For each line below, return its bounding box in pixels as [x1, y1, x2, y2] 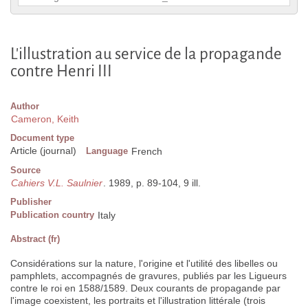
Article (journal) [10, 145, 76, 157]
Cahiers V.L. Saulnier [11, 177, 102, 189]
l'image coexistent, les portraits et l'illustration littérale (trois [10, 295, 265, 307]
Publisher [10, 197, 52, 208]
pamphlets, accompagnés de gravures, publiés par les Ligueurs [10, 270, 287, 282]
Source [10, 165, 41, 176]
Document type [10, 133, 74, 144]
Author [10, 101, 39, 112]
